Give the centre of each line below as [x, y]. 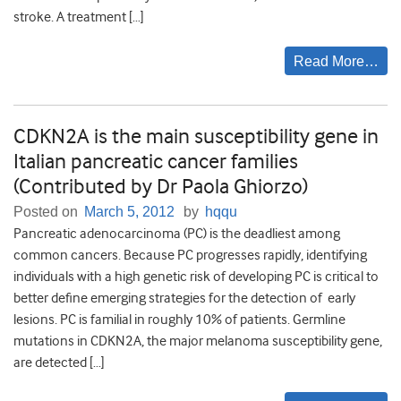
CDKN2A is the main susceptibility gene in [196, 137]
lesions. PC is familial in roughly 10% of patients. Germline [179, 320]
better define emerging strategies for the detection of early [184, 299]
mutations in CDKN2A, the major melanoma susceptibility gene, [198, 341]
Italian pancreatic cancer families [156, 162]
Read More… [336, 62]
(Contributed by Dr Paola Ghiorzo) [161, 187]
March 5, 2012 [129, 212]
